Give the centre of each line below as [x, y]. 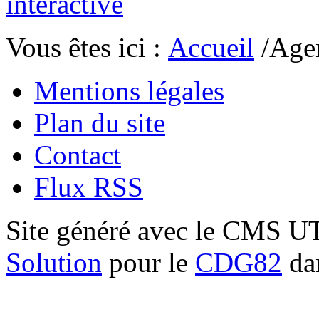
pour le [148, 262]
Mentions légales [129, 90]
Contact [78, 155]
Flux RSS [89, 187]
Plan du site [100, 122]
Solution [54, 262]
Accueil [211, 47]
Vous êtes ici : [87, 47]
